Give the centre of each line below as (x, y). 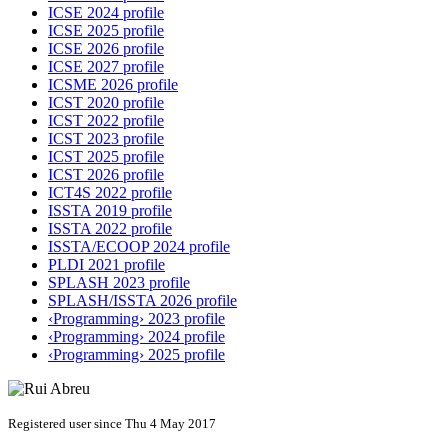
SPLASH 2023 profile (119, 283)
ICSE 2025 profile (106, 31)
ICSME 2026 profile (113, 85)
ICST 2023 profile (106, 139)
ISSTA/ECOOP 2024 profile (139, 247)
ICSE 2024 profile (106, 13)
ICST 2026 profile (106, 175)
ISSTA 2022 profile (110, 229)
